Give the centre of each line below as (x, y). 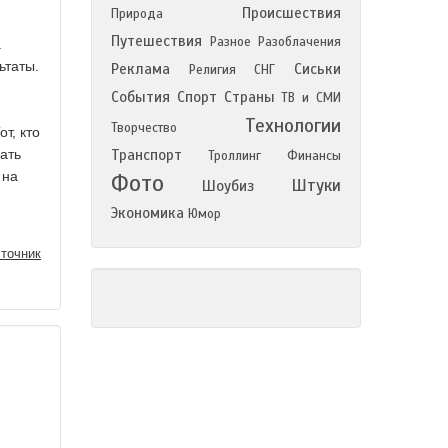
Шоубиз (227, 186)
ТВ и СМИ (311, 98)
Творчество (144, 128)
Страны (249, 97)
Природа (137, 14)
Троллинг (234, 156)
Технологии (293, 125)
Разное (230, 42)
